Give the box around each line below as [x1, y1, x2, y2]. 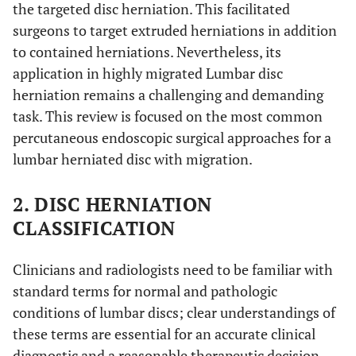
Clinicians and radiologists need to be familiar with [13, 260, 333, 279]
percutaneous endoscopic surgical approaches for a [13, 128, 331, 147]
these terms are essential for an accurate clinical [13, 324, 315, 343]
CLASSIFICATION [13, 215, 176, 241]
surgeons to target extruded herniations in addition [13, 21, 337, 40]
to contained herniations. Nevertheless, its [13, 42, 281, 61]
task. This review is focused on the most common [13, 106, 323, 126]
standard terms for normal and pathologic [13, 281, 277, 300]
